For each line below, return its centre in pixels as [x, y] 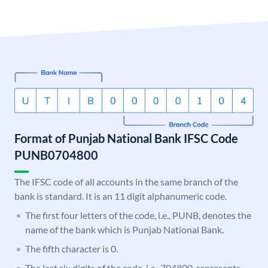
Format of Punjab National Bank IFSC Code [126, 138]
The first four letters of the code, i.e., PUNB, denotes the [138, 215]
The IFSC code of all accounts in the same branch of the [126, 182]
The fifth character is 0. [71, 249]
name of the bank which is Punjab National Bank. [124, 230]
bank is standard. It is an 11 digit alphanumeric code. [121, 196]
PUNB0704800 [56, 155]
